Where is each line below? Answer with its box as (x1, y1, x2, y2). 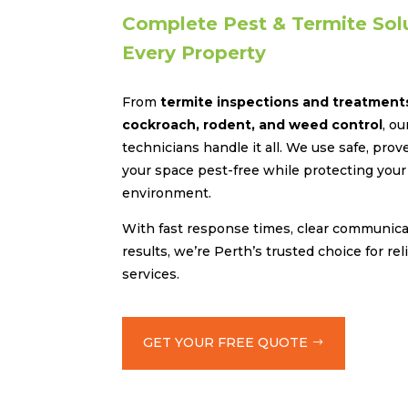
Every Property (122, 42, 267, 65)
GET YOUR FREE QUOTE (143, 334, 309, 352)
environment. (122, 185, 212, 202)
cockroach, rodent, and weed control (122, 117, 383, 134)
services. (122, 266, 180, 283)
